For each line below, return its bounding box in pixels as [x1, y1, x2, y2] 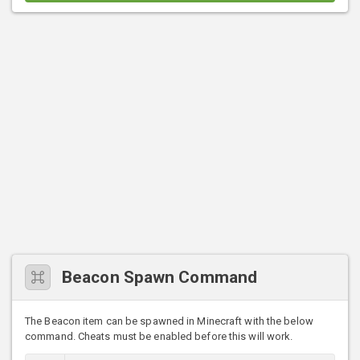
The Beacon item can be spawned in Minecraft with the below [25, 315, 313, 328]
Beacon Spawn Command [62, 268, 257, 288]
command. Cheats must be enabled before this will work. [25, 330, 293, 343]
